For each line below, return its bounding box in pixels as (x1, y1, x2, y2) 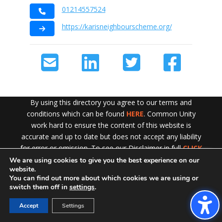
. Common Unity (143, 109, 196, 118)
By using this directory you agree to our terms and (30, 98, 192, 107)
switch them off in (9, 182, 69, 192)
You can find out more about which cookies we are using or (9, 173, 198, 183)
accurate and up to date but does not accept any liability (21, 132, 201, 141)
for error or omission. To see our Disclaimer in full (20, 143, 183, 153)
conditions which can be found (26, 109, 126, 118)
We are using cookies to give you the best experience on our (9, 156, 199, 165)
